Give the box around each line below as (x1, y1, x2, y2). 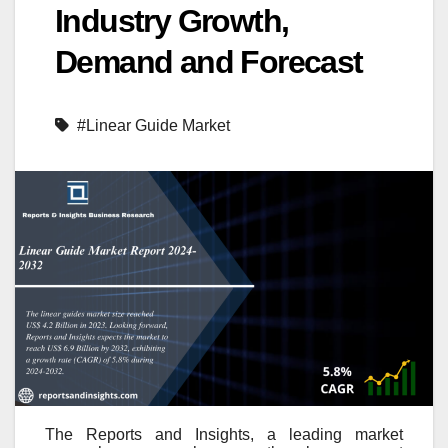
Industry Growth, (55, 3, 289, 40)
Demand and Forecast (55, 44, 363, 81)
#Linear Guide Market (77, 117, 230, 135)
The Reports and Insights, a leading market (45, 426, 403, 444)
